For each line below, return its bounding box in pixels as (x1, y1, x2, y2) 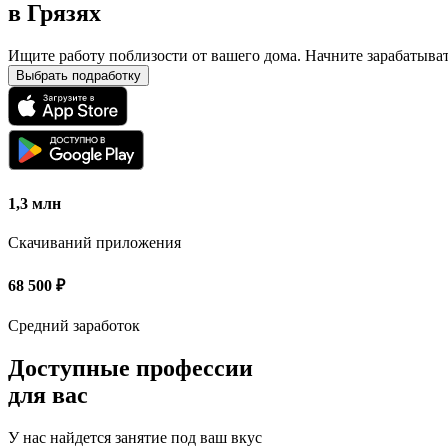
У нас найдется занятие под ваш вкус (8, 428, 262, 446)
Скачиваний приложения (8, 234, 181, 252)
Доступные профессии (8, 354, 253, 381)
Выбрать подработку (16, 67, 141, 83)
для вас (8, 381, 88, 408)
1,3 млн (8, 195, 61, 213)
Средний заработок (8, 316, 140, 334)
